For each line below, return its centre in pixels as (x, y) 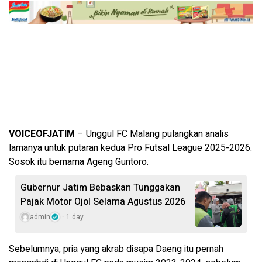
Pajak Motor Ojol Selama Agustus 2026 (103, 201)
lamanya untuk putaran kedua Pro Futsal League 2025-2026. (130, 148)
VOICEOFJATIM (43, 134)
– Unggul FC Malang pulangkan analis (153, 134)
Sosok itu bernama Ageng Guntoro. (79, 162)
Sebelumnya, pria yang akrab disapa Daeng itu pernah (116, 249)
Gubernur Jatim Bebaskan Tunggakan (100, 187)
